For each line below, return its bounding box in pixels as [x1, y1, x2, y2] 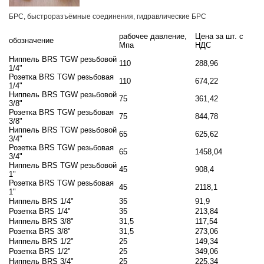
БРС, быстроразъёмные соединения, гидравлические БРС [9, 12, 206, 21]
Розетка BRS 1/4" [9, 207, 71, 216]
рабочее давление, [119, 32, 187, 41]
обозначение [9, 36, 54, 45]
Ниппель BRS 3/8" [9, 217, 74, 226]
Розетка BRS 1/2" [9, 247, 71, 256]
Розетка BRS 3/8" [9, 227, 71, 236]
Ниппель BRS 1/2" [9, 237, 74, 246]
